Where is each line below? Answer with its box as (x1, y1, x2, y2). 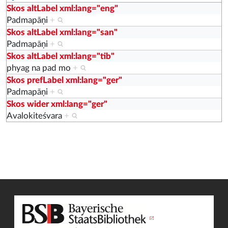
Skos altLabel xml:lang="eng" (7, 4, 118, 13)
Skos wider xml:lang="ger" (7, 100, 107, 109)
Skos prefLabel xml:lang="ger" (7, 76, 122, 85)
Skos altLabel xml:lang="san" (7, 28, 118, 37)
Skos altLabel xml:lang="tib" (7, 52, 115, 61)
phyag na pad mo (7, 64, 73, 73)
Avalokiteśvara (7, 111, 64, 121)
